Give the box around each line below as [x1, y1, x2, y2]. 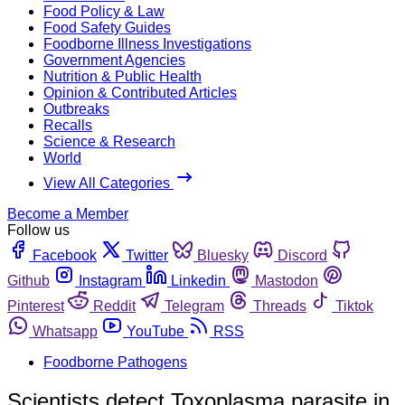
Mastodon [255, 272, 318, 288]
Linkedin [171, 272, 226, 288]
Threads [253, 297, 306, 314]
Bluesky [197, 247, 249, 263]
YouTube [127, 323, 184, 339]
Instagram [79, 272, 142, 288]
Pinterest [7, 297, 64, 314]
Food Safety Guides [43, 19, 171, 35]
